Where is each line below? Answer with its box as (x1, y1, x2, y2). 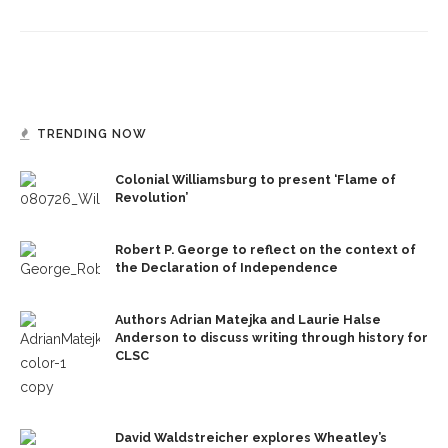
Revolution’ (115, 190, 188, 205)
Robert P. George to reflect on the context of (115, 242, 416, 257)
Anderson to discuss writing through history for (115, 330, 428, 345)
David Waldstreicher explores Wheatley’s (115, 430, 387, 445)
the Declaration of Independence (115, 260, 338, 275)
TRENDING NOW (37, 127, 147, 141)
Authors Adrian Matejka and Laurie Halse (115, 312, 381, 327)
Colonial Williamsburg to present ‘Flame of (115, 172, 396, 187)
